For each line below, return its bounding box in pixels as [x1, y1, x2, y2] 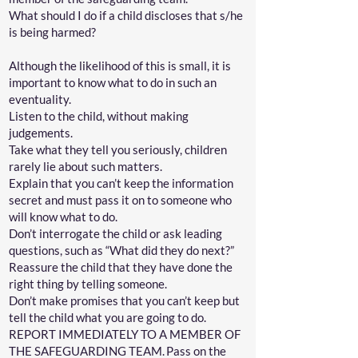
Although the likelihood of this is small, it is [9, 58, 231, 73]
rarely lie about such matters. [9, 159, 165, 173]
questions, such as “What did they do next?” [9, 243, 237, 257]
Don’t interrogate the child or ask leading [9, 226, 222, 241]
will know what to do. [9, 209, 120, 224]
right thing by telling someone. [9, 276, 169, 291]
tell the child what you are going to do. [9, 310, 209, 324]
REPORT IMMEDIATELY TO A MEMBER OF [9, 327, 241, 341]
